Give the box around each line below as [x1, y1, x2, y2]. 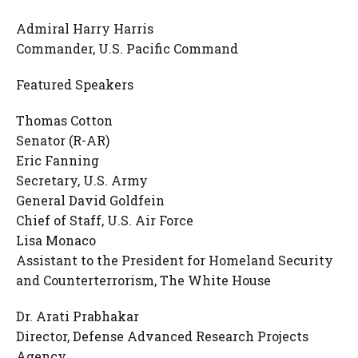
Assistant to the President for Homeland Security [16, 252, 333, 268]
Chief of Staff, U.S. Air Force [16, 212, 193, 229]
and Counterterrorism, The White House [16, 272, 271, 288]
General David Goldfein [16, 192, 165, 209]
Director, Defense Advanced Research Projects [16, 328, 308, 344]
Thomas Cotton [16, 112, 113, 129]
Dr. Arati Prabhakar [16, 308, 139, 324]
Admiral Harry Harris [16, 20, 153, 37]
